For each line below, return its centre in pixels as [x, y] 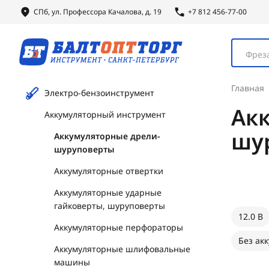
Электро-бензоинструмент [99, 93]
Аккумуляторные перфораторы [119, 227]
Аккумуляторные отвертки [109, 171]
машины [72, 262]
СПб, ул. [48, 12]
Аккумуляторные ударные [108, 192]
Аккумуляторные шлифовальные [122, 249]
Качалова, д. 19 [134, 12]
